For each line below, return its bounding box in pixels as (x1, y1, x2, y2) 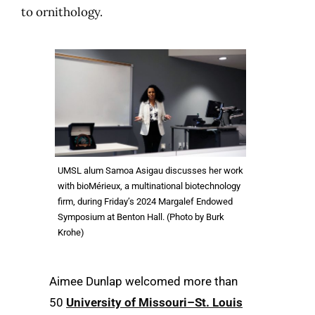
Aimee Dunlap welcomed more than (49, 274, 238, 288)
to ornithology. (21, 4, 103, 20)
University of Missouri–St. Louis (66, 295, 243, 309)
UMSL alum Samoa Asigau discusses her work (58, 165, 243, 176)
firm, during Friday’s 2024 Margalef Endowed (58, 196, 233, 207)
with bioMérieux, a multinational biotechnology (58, 181, 240, 191)
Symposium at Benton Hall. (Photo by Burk (58, 212, 224, 222)
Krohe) (58, 227, 84, 238)
